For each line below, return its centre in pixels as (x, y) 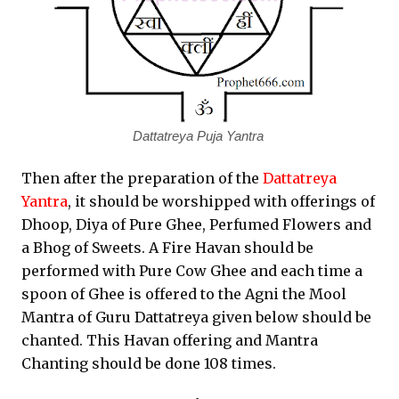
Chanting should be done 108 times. (149, 363)
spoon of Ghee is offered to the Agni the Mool (184, 294)
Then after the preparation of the (142, 178)
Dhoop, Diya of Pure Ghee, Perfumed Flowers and (196, 224)
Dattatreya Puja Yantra (199, 136)
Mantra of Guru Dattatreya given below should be (196, 317)
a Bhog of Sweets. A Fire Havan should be (167, 248)
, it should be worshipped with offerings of (221, 201)
